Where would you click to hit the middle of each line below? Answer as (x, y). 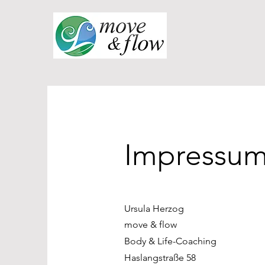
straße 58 (177, 258)
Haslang (141, 258)
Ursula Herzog (154, 209)
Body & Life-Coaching (170, 241)
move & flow (151, 224)
